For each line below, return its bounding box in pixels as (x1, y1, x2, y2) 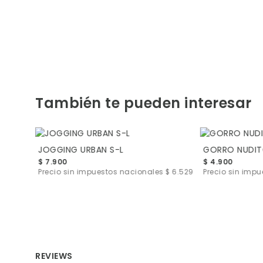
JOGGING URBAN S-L (38, 143, 124, 156)
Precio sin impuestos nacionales (38, 166, 166, 177)
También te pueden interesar (35, 93, 252, 113)
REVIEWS (35, 249, 73, 262)
